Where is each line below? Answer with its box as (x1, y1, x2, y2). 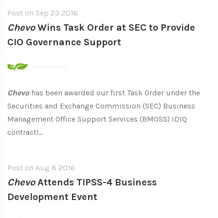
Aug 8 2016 (36, 163, 75, 172)
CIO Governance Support (7, 36, 121, 48)
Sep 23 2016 (36, 8, 78, 18)
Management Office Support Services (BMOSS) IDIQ (7, 114, 187, 124)
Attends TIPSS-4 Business (35, 177, 157, 188)
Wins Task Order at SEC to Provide (35, 22, 195, 33)
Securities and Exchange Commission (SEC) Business (7, 101, 195, 110)
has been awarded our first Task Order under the (29, 88, 200, 97)
